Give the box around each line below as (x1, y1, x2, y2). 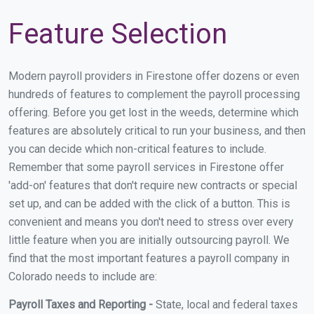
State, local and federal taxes (153, 297, 298, 311)
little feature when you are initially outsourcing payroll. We (8, 233, 289, 247)
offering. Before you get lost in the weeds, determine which (8, 105, 299, 119)
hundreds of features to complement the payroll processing (8, 87, 300, 101)
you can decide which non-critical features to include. (8, 142, 266, 156)
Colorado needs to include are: (8, 269, 157, 283)
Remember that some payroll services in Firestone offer (8, 160, 284, 174)
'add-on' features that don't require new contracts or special (8, 178, 297, 192)
